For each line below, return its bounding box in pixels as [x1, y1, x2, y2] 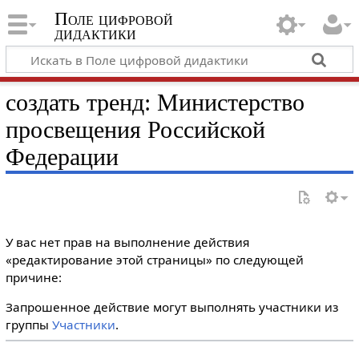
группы [5, 317, 52, 333]
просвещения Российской [5, 115, 265, 143]
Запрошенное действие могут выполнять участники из [5, 299, 338, 316]
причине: [5, 269, 62, 285]
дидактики [54, 23, 136, 44]
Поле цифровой [54, 9, 173, 30]
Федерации [5, 143, 119, 171]
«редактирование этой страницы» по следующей [5, 252, 304, 268]
